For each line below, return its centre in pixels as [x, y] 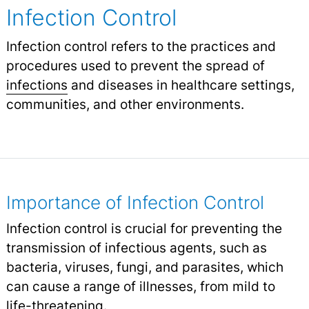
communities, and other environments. [125, 104]
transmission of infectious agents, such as [136, 248]
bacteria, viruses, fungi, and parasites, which [144, 267]
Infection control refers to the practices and [141, 47]
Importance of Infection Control [135, 203]
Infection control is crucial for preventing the [144, 229]
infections [37, 85]
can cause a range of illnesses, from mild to [140, 287]
